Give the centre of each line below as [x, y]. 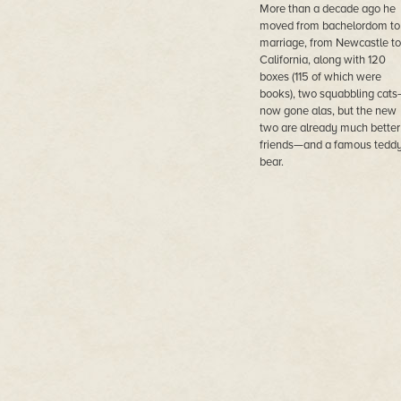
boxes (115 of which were [320, 77]
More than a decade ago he [327, 9]
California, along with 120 [322, 60]
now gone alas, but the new [328, 111]
